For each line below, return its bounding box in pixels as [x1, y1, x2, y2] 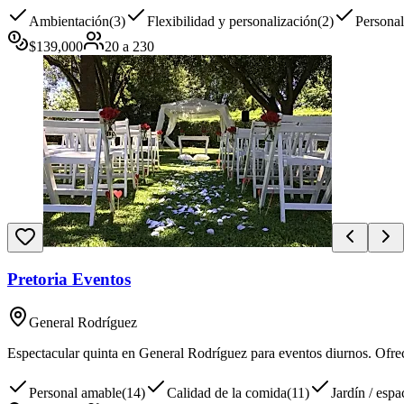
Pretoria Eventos [7, 269, 131, 289]
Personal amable [29, 385, 122, 401]
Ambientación [29, 13, 109, 29]
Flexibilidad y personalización [147, 13, 317, 29]
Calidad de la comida [167, 385, 287, 401]
